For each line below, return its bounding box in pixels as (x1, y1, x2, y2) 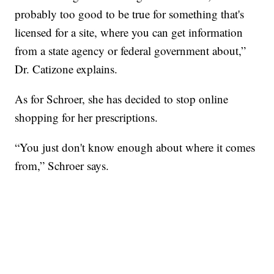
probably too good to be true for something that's (15, 6, 245, 22)
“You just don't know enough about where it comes (15, 139, 256, 155)
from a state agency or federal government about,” (15, 43, 246, 59)
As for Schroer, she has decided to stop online (15, 91, 229, 107)
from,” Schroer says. (15, 158, 109, 174)
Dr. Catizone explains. (15, 61, 118, 77)
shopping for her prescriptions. (15, 109, 158, 125)
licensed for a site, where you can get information (15, 24, 243, 40)
